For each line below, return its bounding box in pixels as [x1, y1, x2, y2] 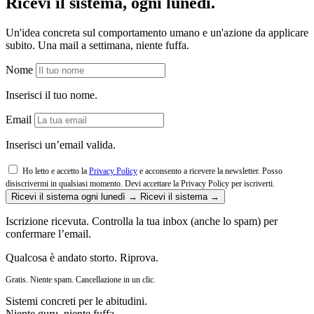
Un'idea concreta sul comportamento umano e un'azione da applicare [6, 26, 308, 39]
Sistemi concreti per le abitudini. [6, 294, 147, 307]
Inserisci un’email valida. [6, 138, 116, 151]
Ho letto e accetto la [22, 166, 89, 175]
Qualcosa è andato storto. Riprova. [6, 251, 158, 264]
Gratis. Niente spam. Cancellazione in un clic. [6, 275, 156, 284]
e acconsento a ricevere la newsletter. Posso [137, 166, 282, 175]
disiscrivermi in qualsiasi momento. [6, 179, 125, 188]
